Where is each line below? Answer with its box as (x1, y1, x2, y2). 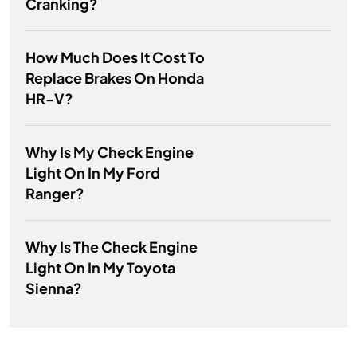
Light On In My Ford (25, 163, 160, 182)
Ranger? (25, 184, 84, 203)
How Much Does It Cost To (25, 48, 205, 67)
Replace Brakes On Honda (25, 69, 204, 88)
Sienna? (25, 279, 82, 298)
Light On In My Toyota (25, 258, 175, 277)
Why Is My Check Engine (25, 143, 194, 162)
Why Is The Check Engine (25, 237, 198, 257)
